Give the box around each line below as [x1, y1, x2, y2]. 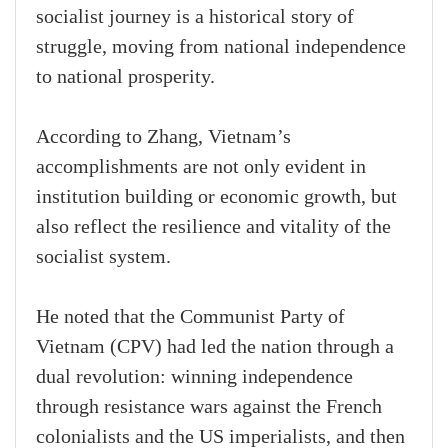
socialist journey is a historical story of [36, 6, 354, 29]
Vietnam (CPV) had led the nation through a [36, 336, 394, 359]
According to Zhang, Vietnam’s [36, 126, 291, 149]
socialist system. [36, 246, 171, 269]
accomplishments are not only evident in [36, 156, 366, 179]
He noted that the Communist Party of [36, 306, 345, 329]
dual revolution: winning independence [36, 366, 353, 389]
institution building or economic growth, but [36, 186, 397, 209]
